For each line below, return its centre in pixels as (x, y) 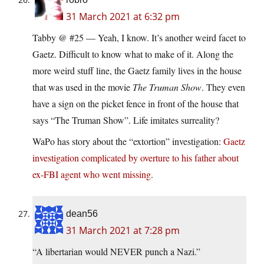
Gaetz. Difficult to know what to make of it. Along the (133, 54)
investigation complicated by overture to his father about (136, 158)
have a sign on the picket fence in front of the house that (136, 104)
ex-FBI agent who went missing (92, 174)
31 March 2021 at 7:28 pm (123, 231)
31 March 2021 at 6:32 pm (123, 17)
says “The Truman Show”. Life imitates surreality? (126, 120)
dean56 (82, 214)
